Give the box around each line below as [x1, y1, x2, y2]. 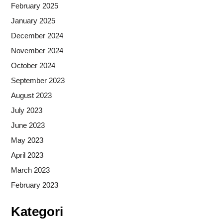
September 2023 [10, 76, 65, 85]
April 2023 [10, 150, 43, 159]
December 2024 [10, 31, 63, 40]
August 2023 [10, 91, 52, 100]
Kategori [10, 204, 63, 219]
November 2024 [10, 46, 63, 55]
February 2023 [10, 180, 58, 189]
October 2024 [10, 61, 55, 70]
